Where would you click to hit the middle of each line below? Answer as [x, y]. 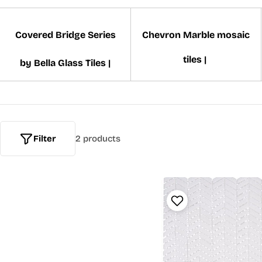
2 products [98, 139]
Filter [45, 139]
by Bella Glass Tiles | [65, 63]
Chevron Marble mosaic [196, 35]
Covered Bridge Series [65, 35]
